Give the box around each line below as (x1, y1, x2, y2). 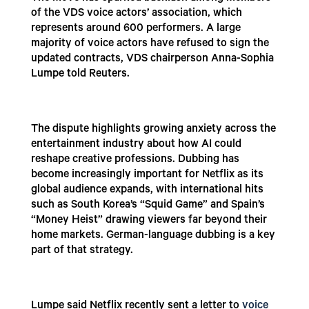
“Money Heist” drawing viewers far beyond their (30, 215, 267, 228)
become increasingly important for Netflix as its (30, 169, 263, 182)
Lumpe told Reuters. (30, 68, 130, 81)
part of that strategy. (30, 245, 133, 258)
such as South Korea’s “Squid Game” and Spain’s (30, 199, 265, 212)
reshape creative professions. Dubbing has (30, 154, 239, 167)
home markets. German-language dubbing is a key (30, 230, 275, 243)
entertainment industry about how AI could (30, 139, 241, 152)
